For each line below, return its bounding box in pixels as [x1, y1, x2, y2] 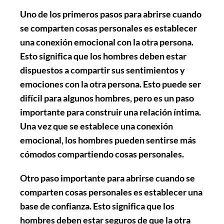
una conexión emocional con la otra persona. [20, 36, 193, 47]
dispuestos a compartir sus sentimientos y [20, 64, 185, 75]
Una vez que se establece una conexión [20, 120, 173, 131]
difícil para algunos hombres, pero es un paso [20, 92, 194, 103]
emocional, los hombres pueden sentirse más [20, 134, 196, 145]
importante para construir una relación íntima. [20, 106, 201, 117]
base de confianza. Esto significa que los [20, 200, 174, 211]
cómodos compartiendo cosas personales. [20, 148, 184, 159]
